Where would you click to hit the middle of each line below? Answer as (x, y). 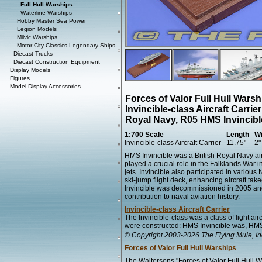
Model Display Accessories (45, 86)
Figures (20, 78)
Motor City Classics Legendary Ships (66, 45)
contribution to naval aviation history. (182, 196)
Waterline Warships (46, 13)
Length (238, 135)
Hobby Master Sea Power (51, 21)
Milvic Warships (37, 37)
